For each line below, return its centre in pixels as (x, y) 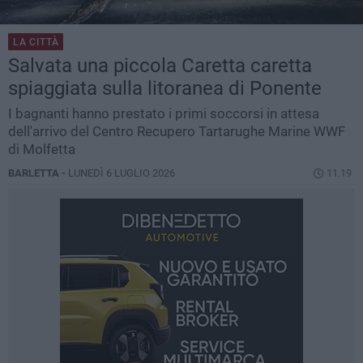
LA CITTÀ (36, 43)
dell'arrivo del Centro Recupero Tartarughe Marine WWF (177, 132)
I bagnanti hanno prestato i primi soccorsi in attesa (164, 114)
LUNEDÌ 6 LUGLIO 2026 (122, 173)
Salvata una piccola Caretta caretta (160, 66)
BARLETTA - (38, 173)
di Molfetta (42, 149)
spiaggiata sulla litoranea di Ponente (165, 89)
